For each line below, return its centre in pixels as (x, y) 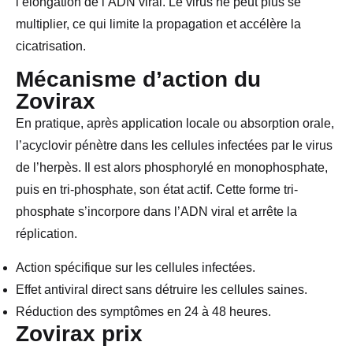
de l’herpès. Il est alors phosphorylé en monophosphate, (172, 168)
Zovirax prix (79, 333)
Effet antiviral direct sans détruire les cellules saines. (162, 289)
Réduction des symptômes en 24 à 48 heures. (143, 311)
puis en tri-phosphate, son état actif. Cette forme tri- (157, 190)
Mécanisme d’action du (138, 80)
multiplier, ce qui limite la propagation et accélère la (158, 24)
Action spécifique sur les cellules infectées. (136, 267)
